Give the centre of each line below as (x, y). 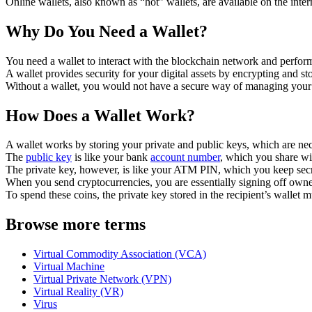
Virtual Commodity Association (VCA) (120, 254)
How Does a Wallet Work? (100, 115)
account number (185, 157)
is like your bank (111, 157)
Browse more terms (76, 225)
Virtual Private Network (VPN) (102, 279)
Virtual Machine (69, 267)
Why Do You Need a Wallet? (107, 31)
